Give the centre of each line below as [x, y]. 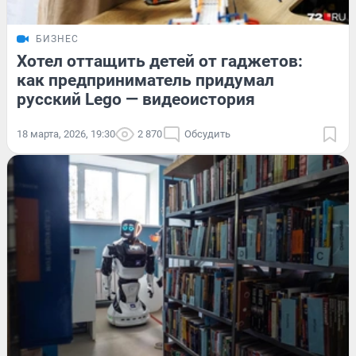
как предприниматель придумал [145, 80]
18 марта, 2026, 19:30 [66, 133]
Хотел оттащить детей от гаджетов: [160, 61]
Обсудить [207, 133]
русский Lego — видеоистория [136, 99]
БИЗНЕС [57, 39]
